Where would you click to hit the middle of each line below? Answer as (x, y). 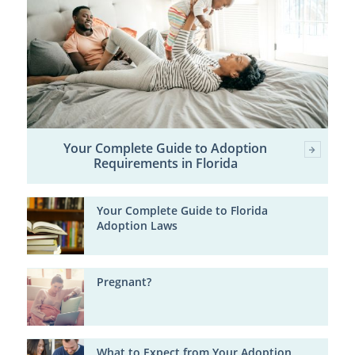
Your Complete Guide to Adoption (166, 149)
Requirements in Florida (165, 164)
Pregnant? (124, 282)
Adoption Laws (137, 226)
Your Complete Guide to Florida (182, 211)
